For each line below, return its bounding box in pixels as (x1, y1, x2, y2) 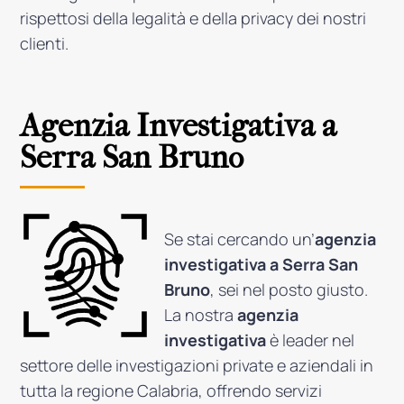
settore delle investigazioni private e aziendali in (20, 354, 374, 376)
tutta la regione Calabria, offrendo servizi (20, 380, 323, 401)
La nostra (164, 304, 238, 326)
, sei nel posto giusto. (210, 279, 369, 300)
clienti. (20, 32, 69, 54)
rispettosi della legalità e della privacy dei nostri (20, 7, 367, 29)
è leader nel (266, 329, 355, 351)
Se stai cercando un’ (164, 228, 316, 250)
